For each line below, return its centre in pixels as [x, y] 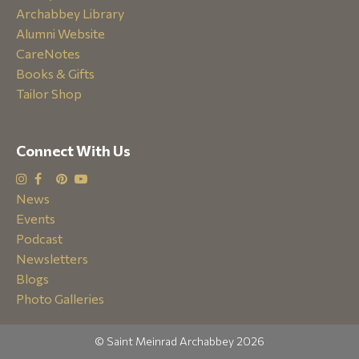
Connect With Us [73, 151]
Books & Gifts [55, 73]
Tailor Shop [49, 93]
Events [36, 218]
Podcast [39, 238]
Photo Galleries [60, 298]
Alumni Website [61, 33]
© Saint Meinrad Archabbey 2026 [179, 341]
